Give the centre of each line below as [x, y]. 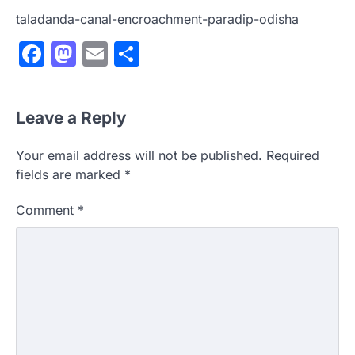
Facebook [103, 54]
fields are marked [70, 175]
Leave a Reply [71, 118]
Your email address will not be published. [139, 156]
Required [293, 156]
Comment [47, 210]
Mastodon [136, 54]
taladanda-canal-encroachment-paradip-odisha [157, 19]
